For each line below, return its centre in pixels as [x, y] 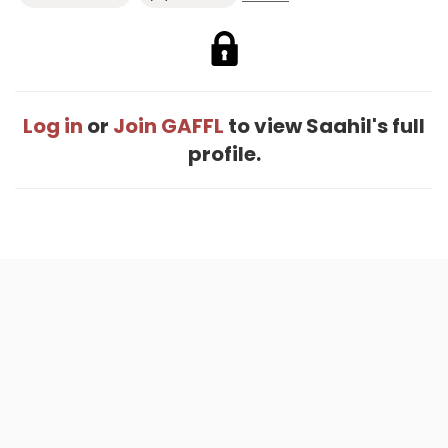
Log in [53, 126]
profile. [224, 154]
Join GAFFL [168, 126]
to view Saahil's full [324, 126]
